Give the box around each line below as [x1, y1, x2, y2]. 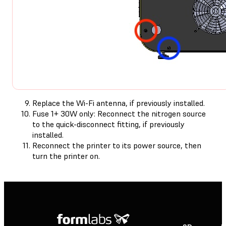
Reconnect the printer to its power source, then [32, 140, 201, 150]
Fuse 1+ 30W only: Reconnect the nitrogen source [32, 108, 206, 119]
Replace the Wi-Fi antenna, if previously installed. [32, 97, 205, 108]
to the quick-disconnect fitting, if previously [32, 119, 185, 129]
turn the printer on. [32, 150, 100, 161]
